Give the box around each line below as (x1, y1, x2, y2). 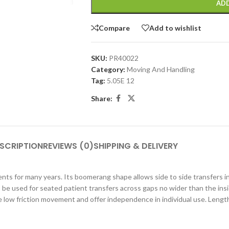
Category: (90, 65, 125, 74)
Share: (90, 94, 112, 103)
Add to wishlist (149, 23, 201, 32)
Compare (98, 23, 130, 32)
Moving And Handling (126, 65, 195, 74)
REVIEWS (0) (42, 140, 94, 152)
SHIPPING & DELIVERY (93, 140, 178, 152)
